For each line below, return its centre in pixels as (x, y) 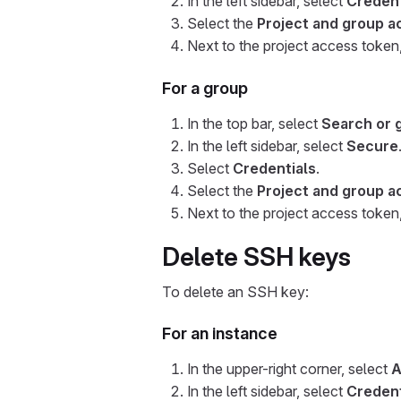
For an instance (220, 333)
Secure (372, 146)
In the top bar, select (254, 124)
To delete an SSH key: (235, 292)
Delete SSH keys (256, 257)
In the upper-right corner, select (289, 369)
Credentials (274, 168)
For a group (205, 88)
